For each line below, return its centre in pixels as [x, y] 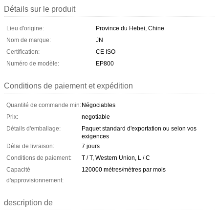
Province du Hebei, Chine [130, 28]
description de [28, 202]
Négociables [99, 105]
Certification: [23, 52]
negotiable [96, 117]
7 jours [91, 146]
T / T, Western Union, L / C [116, 158]
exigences [95, 136]
